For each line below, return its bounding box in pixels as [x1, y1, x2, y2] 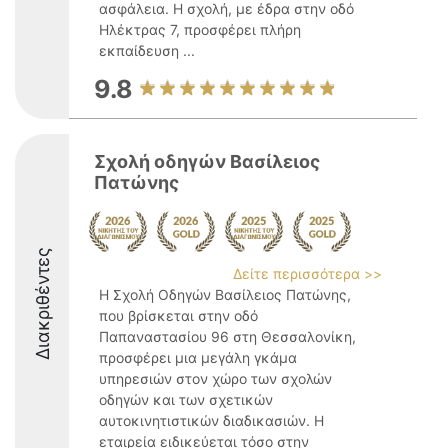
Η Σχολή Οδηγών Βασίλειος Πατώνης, [99, 286, 351, 303]
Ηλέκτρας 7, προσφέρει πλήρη [99, 21, 301, 38]
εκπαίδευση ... [99, 42, 195, 59]
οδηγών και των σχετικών [99, 391, 273, 408]
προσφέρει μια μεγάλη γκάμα [99, 349, 297, 366]
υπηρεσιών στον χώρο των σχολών [99, 370, 332, 387]
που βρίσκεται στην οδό [99, 307, 258, 324]
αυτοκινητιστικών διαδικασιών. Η [99, 412, 324, 429]
